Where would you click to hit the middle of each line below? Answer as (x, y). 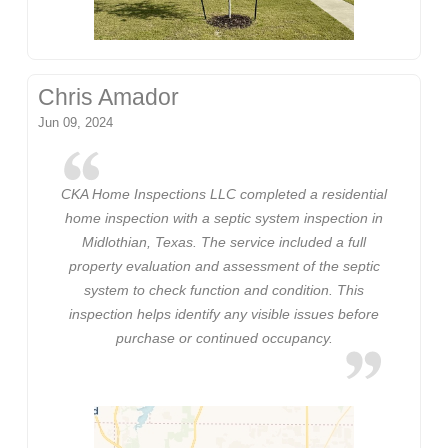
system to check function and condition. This (224, 289)
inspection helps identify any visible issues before (224, 313)
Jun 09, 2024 (76, 123)
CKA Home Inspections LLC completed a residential (224, 193)
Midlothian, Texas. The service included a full (224, 241)
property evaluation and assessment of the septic (224, 265)
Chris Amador (109, 98)
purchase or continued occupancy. (224, 337)
